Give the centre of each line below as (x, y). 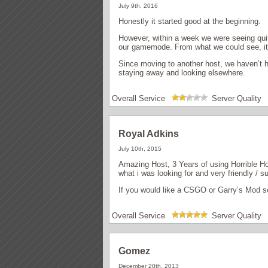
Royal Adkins (149, 133)
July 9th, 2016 (142, 5)
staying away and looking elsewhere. (182, 72)
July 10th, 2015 (144, 148)
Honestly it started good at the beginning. (190, 21)
